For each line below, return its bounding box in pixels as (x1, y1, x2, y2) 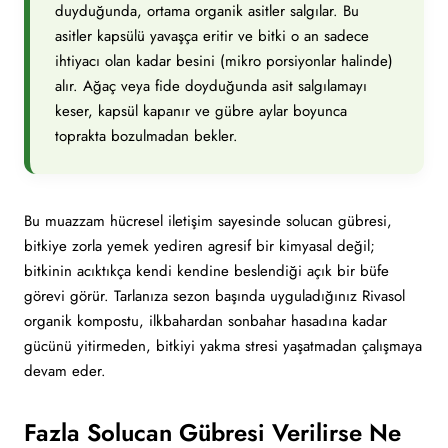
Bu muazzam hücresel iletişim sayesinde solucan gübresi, (24, 210, 392, 232)
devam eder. (24, 360, 106, 382)
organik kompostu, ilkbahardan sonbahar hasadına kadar (24, 310, 387, 332)
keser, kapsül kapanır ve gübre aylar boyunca (55, 100, 347, 122)
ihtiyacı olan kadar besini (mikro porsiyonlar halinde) (55, 50, 393, 72)
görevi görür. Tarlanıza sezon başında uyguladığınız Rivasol (24, 285, 405, 307)
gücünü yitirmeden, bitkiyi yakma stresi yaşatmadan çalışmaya (24, 335, 422, 357)
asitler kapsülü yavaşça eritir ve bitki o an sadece (55, 25, 369, 47)
